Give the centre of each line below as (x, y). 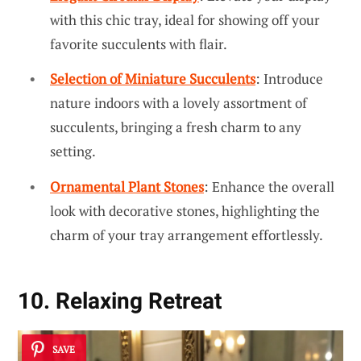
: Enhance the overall (269, 186)
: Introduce (289, 79)
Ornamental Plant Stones (127, 186)
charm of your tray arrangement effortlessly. (187, 234)
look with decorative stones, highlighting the (185, 210)
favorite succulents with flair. (139, 44)
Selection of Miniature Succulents (153, 79)
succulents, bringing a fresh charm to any (176, 127)
